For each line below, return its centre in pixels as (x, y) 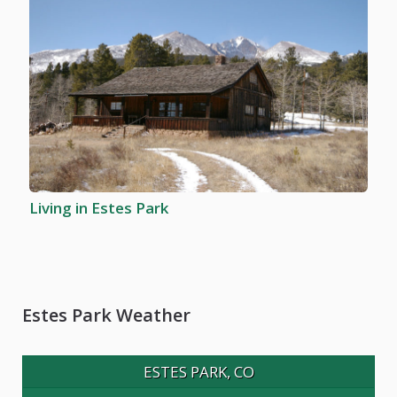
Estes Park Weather (106, 315)
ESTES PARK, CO (198, 371)
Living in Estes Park (99, 207)
